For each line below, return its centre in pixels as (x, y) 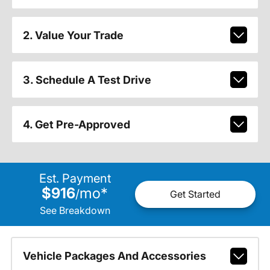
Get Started (195, 194)
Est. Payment (75, 178)
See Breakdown (75, 210)
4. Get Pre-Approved (76, 124)
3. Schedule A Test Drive (87, 80)
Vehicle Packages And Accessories (114, 256)
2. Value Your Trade (73, 35)
